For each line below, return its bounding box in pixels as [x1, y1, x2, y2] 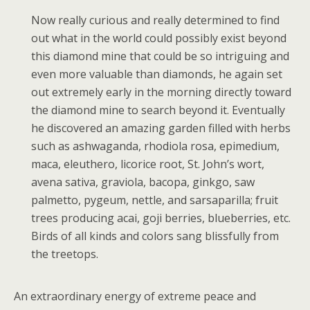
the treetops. [31, 246, 98, 262]
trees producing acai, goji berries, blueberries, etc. [31, 210, 291, 226]
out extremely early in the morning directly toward [31, 84, 291, 100]
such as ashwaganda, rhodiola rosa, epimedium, [31, 138, 280, 154]
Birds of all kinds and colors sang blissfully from [31, 228, 279, 244]
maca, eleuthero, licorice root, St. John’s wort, [31, 156, 264, 172]
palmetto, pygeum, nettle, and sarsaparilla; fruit [31, 192, 278, 208]
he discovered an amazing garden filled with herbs [31, 120, 291, 136]
